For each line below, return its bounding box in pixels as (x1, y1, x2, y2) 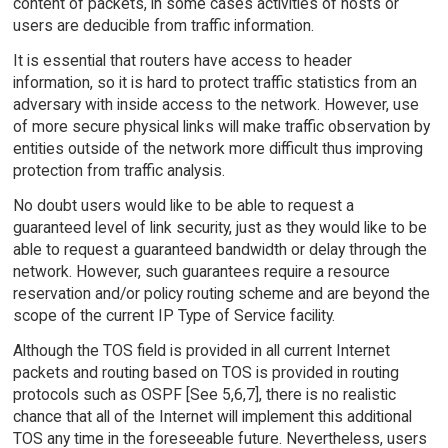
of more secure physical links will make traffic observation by (12, 116, 430, 136)
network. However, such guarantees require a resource (12, 261, 390, 281)
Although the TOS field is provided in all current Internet (12, 340, 390, 360)
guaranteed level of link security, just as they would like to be (12, 217, 427, 237)
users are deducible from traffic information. (12, 16, 314, 36)
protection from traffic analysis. (12, 160, 225, 180)
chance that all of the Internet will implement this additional (12, 406, 412, 426)
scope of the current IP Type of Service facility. (12, 305, 335, 325)
